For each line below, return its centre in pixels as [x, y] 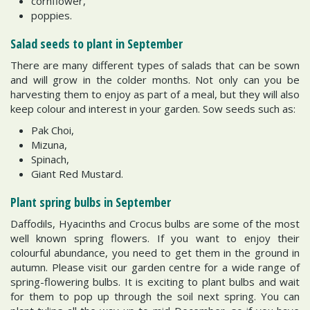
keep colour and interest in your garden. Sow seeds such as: [153, 108]
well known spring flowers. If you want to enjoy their [155, 238]
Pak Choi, [53, 130]
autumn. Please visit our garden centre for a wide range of [155, 267]
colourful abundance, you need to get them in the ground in [155, 252]
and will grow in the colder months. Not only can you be [155, 79]
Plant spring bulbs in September [91, 202]
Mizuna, [49, 145]
